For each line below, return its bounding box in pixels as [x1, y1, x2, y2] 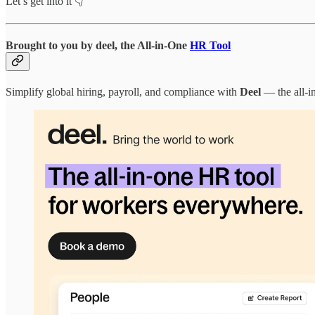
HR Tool [190, 39, 231, 52]
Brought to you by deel [6, 39, 115, 52]
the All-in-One [120, 39, 190, 52]
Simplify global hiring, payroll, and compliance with [6, 86, 240, 98]
